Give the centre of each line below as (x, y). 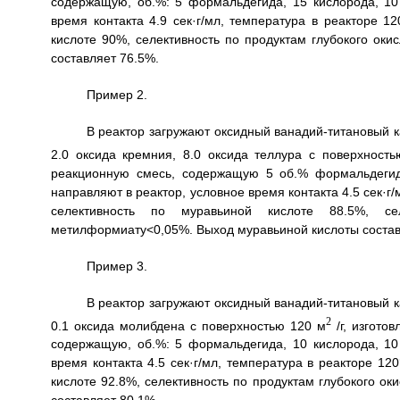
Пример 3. (117, 266)
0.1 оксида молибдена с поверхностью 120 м (188, 325)
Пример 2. (117, 95)
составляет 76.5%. (104, 58)
